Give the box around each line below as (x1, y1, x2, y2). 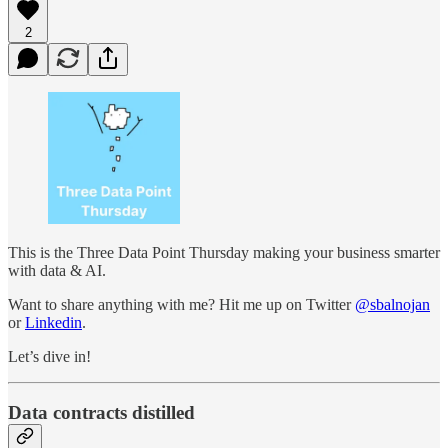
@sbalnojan (355, 295, 430, 313)
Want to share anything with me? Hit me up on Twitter (8, 295, 355, 313)
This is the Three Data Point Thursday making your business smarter (8, 243, 440, 261)
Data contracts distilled (8, 402, 195, 424)
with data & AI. (8, 261, 106, 279)
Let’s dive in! (8, 347, 91, 365)
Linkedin (25, 313, 82, 331)
